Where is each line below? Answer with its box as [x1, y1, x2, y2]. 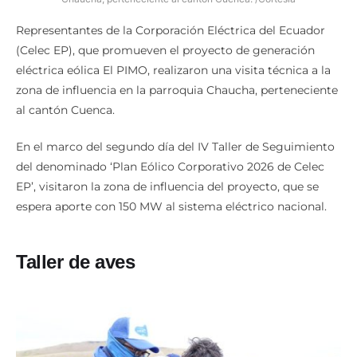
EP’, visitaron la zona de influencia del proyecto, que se [16, 178, 319, 194]
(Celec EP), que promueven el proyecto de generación [16, 42, 315, 57]
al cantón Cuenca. [16, 102, 115, 117]
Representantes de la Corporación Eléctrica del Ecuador [16, 22, 325, 37]
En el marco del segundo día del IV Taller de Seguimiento [16, 139, 335, 154]
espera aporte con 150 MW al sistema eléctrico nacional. [16, 198, 327, 214]
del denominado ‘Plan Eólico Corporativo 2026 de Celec [16, 159, 324, 174]
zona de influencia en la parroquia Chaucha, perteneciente [16, 82, 338, 97]
